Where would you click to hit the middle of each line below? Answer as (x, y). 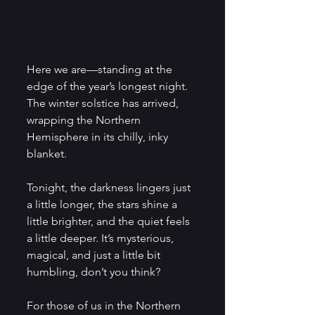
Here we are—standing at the (101, 70)
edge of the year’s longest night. (109, 86)
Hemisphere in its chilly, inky (99, 137)
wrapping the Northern (85, 120)
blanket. (48, 154)
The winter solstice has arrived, (104, 103)
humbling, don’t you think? (94, 272)
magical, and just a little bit (95, 255)
